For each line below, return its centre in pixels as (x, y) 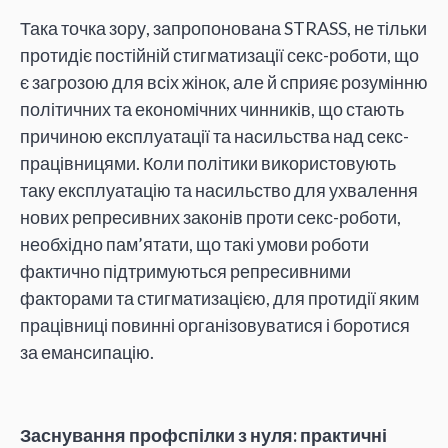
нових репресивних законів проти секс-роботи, (210, 217)
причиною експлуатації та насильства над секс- (214, 136)
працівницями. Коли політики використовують (208, 163)
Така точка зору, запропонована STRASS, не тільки (223, 28)
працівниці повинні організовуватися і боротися (215, 325)
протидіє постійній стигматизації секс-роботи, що (219, 55)
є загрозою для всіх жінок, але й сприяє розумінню (224, 82)
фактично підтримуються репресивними (185, 271)
